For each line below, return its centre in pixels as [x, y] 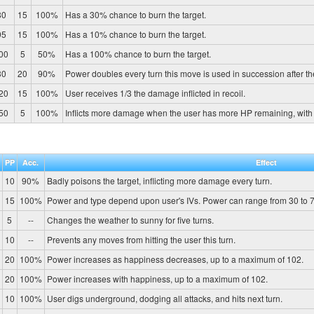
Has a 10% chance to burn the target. [135, 34]
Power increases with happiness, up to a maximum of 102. [157, 279]
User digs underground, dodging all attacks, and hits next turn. [164, 299]
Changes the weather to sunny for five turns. [130, 220]
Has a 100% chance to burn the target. [138, 53]
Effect [266, 163]
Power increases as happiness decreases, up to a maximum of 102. [175, 259]
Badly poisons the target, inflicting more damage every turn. [159, 181]
